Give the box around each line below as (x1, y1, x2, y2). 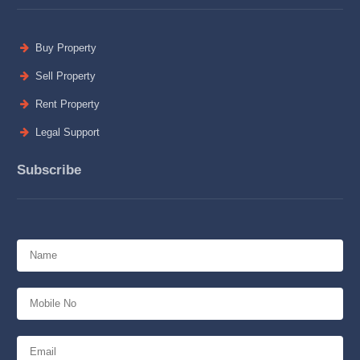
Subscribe (16, 162, 81, 178)
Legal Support (31, 126, 100, 139)
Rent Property (31, 98, 100, 111)
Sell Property (31, 70, 96, 83)
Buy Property (31, 42, 96, 55)
